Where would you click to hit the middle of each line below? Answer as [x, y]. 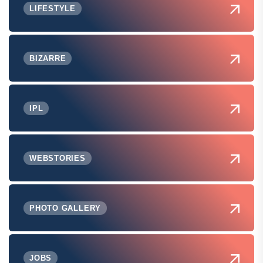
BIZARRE [48, 58]
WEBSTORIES [58, 158]
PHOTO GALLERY [65, 208]
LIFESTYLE [53, 8]
